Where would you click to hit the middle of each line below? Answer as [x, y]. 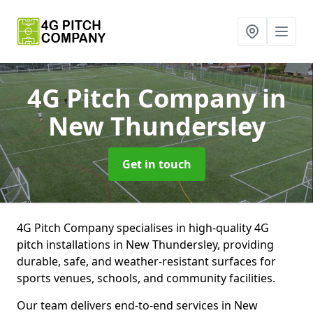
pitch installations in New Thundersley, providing [145, 245]
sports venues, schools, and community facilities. [146, 278]
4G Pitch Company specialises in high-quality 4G [143, 228]
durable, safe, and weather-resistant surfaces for [146, 261]
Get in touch [156, 164]
